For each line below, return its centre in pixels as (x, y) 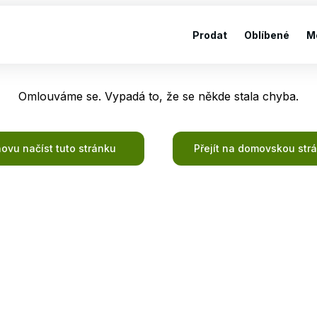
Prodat (210, 35)
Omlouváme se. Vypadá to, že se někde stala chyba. (158, 96)
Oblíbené (267, 35)
